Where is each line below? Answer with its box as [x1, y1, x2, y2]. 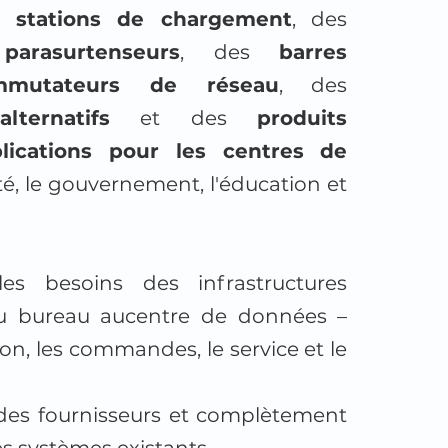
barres [279, 40, 348, 64]
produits [257, 106, 348, 130]
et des [109, 106, 258, 130]
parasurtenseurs [4, 40, 180, 64]
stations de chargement [15, 7, 292, 31]
